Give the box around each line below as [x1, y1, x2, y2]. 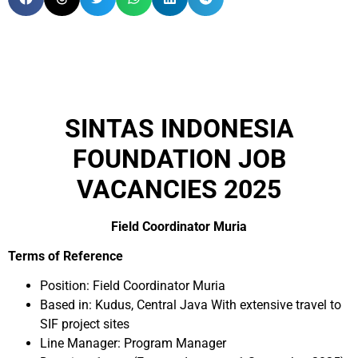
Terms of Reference [8, 249, 123, 264]
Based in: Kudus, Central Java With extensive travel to [40, 297, 341, 312]
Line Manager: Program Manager [40, 336, 226, 351]
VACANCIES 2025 [77, 174, 281, 205]
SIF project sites [40, 316, 129, 332]
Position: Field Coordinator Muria [40, 278, 225, 293]
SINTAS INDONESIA [64, 113, 294, 144]
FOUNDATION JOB [72, 144, 286, 174]
